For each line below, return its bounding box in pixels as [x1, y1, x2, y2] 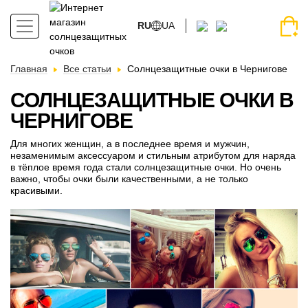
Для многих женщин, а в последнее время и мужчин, [10, 138, 250, 149]
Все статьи [63, 63, 111, 74]
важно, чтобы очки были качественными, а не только [10, 173, 248, 184]
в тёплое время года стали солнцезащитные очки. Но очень [10, 162, 281, 173]
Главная [10, 63, 47, 74]
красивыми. [10, 185, 63, 196]
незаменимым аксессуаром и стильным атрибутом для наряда [10, 150, 296, 161]
